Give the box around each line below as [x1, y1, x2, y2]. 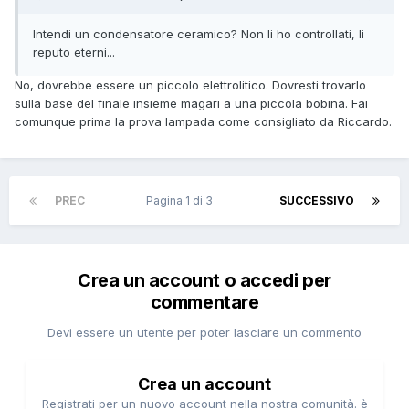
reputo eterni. [33, 44, 110, 59]
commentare [150, 290, 259, 313]
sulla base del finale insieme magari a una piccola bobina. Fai [15, 95, 368, 110]
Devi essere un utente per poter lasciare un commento [47, 324, 362, 340]
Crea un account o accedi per [78, 268, 331, 291]
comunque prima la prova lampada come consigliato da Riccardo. [15, 113, 392, 129]
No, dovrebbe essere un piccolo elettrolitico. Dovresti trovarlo [15, 77, 366, 92]
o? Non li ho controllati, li [224, 26, 364, 41]
